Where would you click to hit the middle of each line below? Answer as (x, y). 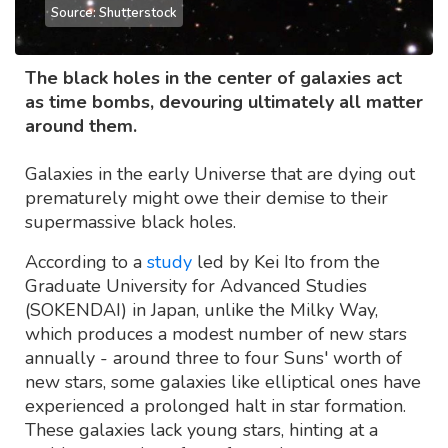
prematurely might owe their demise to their (206, 198)
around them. (81, 126)
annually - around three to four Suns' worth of (213, 358)
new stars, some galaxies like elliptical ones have (223, 382)
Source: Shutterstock (114, 13)
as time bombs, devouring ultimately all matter (224, 102)
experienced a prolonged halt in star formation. (215, 406)
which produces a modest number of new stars (216, 334)
